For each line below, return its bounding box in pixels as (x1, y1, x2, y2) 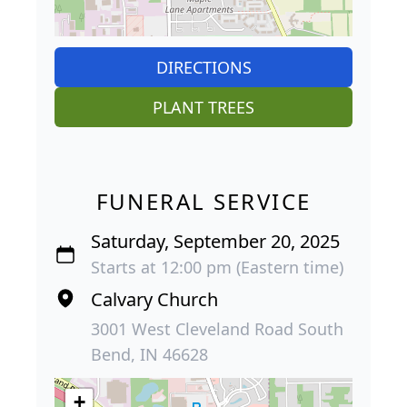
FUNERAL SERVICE (95, 185, 312, 216)
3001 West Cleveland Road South (91, 317, 343, 340)
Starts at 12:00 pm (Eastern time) (91, 255, 343, 278)
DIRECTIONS (155, 55, 252, 78)
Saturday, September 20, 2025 (91, 228, 340, 253)
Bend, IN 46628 (91, 342, 208, 365)
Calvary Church (91, 286, 218, 312)
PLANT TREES (153, 95, 254, 118)
